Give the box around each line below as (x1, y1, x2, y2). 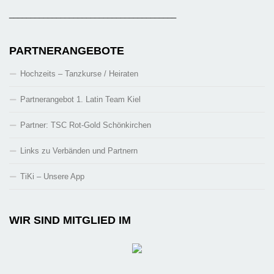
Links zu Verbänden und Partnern (20, 146, 138, 156)
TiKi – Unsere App (20, 172, 84, 182)
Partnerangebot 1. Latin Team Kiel (20, 95, 141, 105)
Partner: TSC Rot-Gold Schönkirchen (20, 120, 151, 130)
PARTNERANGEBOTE (9, 45, 124, 57)
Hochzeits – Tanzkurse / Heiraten (20, 69, 138, 79)
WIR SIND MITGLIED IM (9, 214, 131, 227)
